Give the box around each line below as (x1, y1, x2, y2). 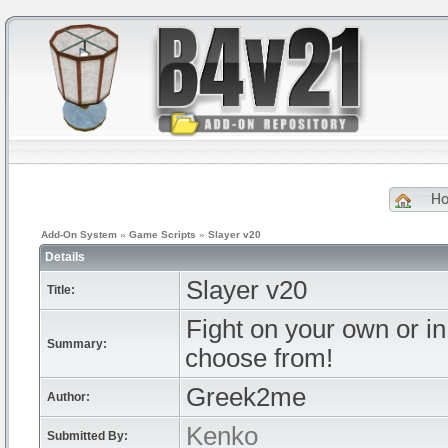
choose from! (185, 344, 333, 372)
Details (45, 250, 88, 264)
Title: (47, 283, 75, 297)
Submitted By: (47, 429, 128, 443)
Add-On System (41, 229, 117, 240)
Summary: (47, 337, 107, 351)
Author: (47, 390, 90, 404)
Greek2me (186, 383, 306, 411)
